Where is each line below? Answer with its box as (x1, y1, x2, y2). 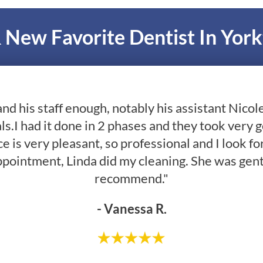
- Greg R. (107, 209, 156, 225)
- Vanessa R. (96, 200, 167, 217)
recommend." (95, 170, 168, 186)
